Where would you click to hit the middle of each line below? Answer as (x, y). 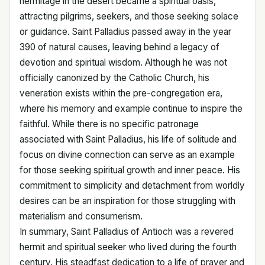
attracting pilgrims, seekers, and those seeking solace (129, 16)
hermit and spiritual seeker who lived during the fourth (128, 247)
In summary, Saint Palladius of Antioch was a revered (127, 231)
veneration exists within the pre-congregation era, (121, 93)
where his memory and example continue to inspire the (131, 108)
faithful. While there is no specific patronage (109, 124)
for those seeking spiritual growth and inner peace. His (130, 170)
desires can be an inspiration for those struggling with (127, 201)
